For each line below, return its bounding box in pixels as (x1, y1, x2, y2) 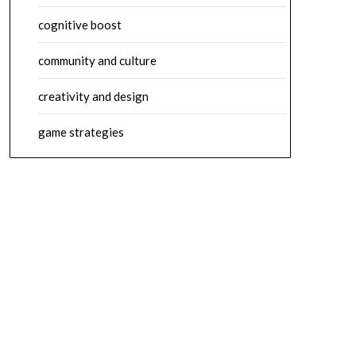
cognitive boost (37, 17, 122, 32)
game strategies (37, 125, 124, 139)
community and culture (37, 53, 157, 68)
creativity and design (37, 89, 149, 103)
